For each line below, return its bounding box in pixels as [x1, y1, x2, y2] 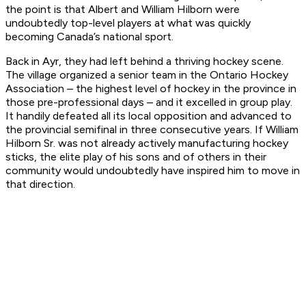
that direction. [5, 178, 75, 191]
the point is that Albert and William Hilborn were [5, 3, 240, 16]
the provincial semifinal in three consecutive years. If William [5, 123, 298, 137]
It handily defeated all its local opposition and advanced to [5, 109, 292, 123]
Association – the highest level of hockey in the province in [5, 82, 296, 96]
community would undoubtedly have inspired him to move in [5, 164, 300, 178]
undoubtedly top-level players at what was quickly [5, 16, 251, 30]
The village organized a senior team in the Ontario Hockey [5, 68, 288, 82]
